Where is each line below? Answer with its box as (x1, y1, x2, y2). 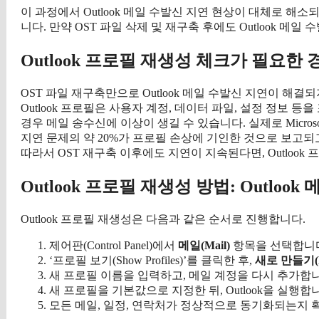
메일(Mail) (178, 239, 230, 251)
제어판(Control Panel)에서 (49, 239, 178, 251)
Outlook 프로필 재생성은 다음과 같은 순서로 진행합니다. (21, 212, 305, 225)
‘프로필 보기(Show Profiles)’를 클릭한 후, (49, 253, 255, 266)
